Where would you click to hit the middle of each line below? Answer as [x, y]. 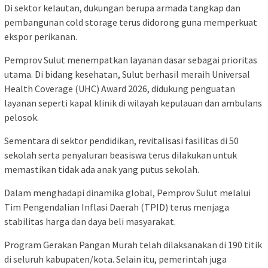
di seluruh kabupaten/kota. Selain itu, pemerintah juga [115, 259]
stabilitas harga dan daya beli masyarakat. [90, 222]
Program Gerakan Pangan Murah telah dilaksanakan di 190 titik [133, 245]
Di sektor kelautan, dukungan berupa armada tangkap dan [122, 8]
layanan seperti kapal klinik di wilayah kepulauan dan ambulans [133, 103]
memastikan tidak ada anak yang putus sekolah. [102, 170]
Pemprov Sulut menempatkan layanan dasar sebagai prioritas [131, 60]
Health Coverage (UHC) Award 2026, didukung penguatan [120, 89]
